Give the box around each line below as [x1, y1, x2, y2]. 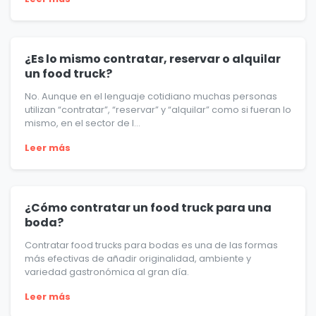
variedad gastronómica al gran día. [25, 266, 189, 279]
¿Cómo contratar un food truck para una [25, 200, 272, 217]
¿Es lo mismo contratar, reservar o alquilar [25, 51, 281, 68]
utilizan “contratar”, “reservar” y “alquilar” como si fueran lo [25, 104, 291, 116]
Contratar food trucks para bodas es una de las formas [25, 239, 278, 252]
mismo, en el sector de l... [25, 117, 140, 130]
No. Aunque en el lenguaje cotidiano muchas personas [25, 90, 277, 103]
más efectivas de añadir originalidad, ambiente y [25, 253, 251, 265]
